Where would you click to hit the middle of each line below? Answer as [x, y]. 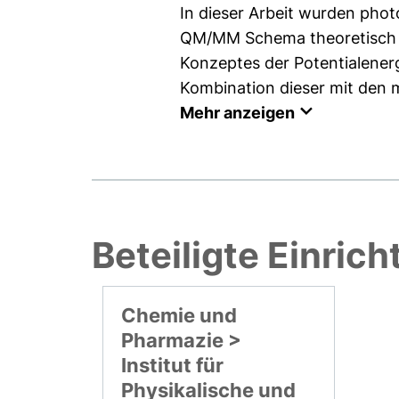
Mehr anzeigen [237, 112]
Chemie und [179, 315]
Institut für [173, 365]
